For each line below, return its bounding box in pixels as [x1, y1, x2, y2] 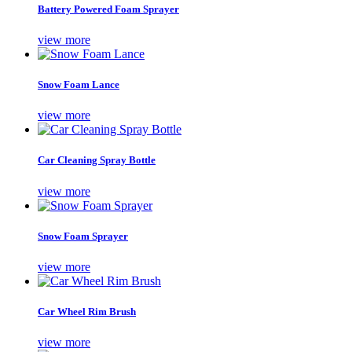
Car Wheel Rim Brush [38, 306, 136, 318]
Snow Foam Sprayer [38, 229, 128, 242]
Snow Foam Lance [38, 79, 119, 91]
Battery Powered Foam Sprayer [38, 2, 179, 15]
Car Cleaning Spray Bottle [38, 154, 156, 167]
